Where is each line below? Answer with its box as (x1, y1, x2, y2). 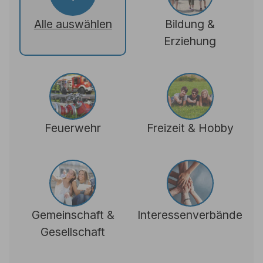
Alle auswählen (33, 16, 112, 31)
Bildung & (165, 16, 215, 31)
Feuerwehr (45, 120, 102, 135)
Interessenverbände (137, 207, 243, 222)
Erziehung (164, 33, 217, 48)
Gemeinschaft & (31, 207, 114, 222)
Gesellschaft (41, 224, 106, 239)
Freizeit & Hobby (146, 120, 234, 135)
